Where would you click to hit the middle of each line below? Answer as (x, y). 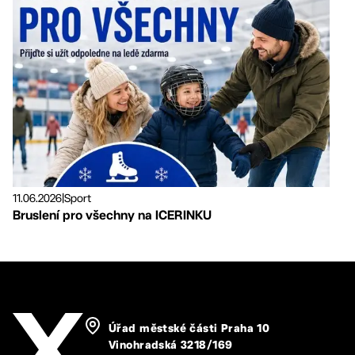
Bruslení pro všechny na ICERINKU (112, 216)
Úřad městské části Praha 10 (189, 329)
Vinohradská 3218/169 (171, 345)
